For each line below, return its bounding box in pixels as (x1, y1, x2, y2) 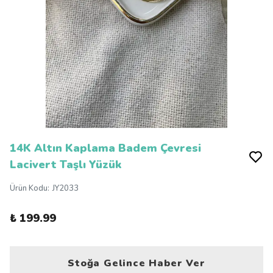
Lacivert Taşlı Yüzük (10, 157, 121, 172)
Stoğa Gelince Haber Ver (68, 257, 205, 270)
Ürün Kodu (10, 183, 48, 194)
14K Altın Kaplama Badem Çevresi (10, 141, 201, 155)
